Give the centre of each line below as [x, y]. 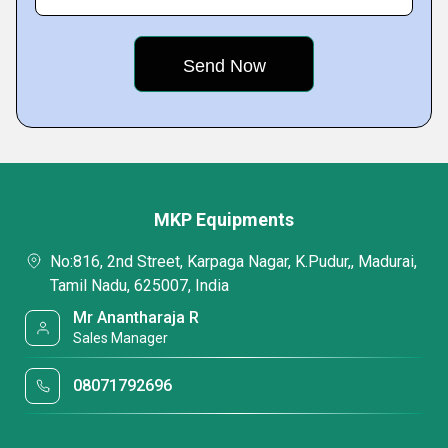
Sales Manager [121, 338]
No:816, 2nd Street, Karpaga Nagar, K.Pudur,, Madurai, [233, 261]
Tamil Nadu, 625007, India [139, 285]
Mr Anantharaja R [136, 317]
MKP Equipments [224, 219]
